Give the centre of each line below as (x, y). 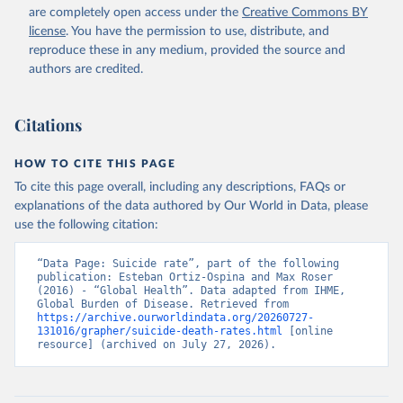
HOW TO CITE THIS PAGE (95, 164)
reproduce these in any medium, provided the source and (187, 51)
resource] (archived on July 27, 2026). (157, 345)
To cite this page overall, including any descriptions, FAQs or (180, 188)
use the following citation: (86, 225)
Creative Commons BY (305, 13)
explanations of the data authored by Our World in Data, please (191, 206)
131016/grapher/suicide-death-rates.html (160, 331)
